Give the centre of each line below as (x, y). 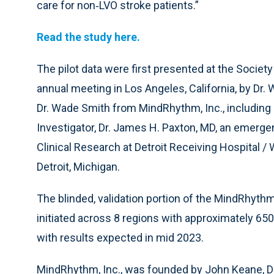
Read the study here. (88, 37)
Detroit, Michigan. (78, 167)
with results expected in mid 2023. (120, 238)
